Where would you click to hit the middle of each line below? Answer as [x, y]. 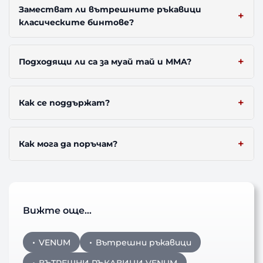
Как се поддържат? [65, 103]
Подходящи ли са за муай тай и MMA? [105, 62]
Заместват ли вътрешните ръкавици [110, 10]
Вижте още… [58, 210]
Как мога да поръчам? [68, 144]
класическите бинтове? [77, 23]
